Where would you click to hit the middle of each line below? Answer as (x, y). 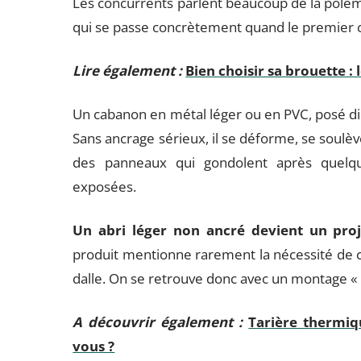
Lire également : (128, 71)
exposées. (105, 187)
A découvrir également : (158, 322)
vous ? (94, 346)
